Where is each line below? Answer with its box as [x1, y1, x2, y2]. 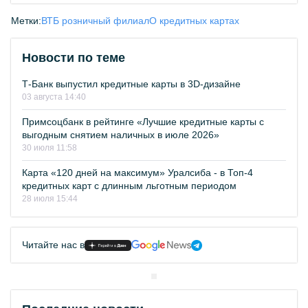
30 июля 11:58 [22, 143, 77, 153]
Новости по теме [22, 51, 125, 65]
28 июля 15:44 [22, 194, 78, 203]
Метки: [11, 15, 41, 26]
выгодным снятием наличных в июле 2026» [22, 129, 219, 140]
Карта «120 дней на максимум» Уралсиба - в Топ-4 [22, 167, 253, 178]
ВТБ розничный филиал [41, 15, 149, 26]
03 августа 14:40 [22, 92, 86, 102]
